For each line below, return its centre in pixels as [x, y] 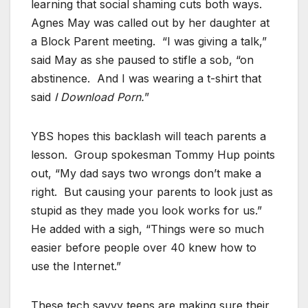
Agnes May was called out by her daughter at [150, 23]
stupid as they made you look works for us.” [146, 211]
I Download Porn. [99, 97]
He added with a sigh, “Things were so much [147, 229]
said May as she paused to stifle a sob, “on [142, 60]
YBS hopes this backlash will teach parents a [148, 136]
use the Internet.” [76, 266]
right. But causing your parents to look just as [152, 192]
